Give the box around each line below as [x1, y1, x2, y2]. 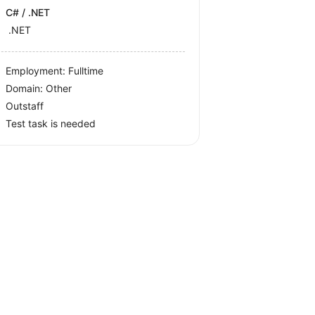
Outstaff [6, 100, 44, 112]
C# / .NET [6, 6, 51, 18]
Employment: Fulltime [6, 65, 104, 77]
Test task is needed [6, 117, 96, 129]
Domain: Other [6, 82, 72, 94]
